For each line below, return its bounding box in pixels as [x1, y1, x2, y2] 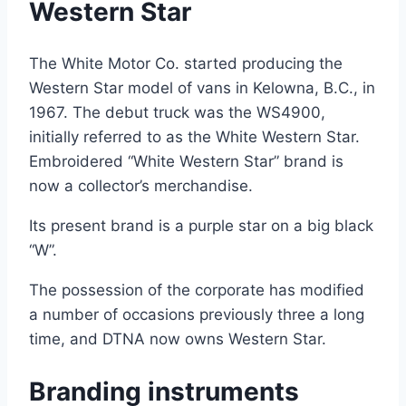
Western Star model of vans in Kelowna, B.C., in [29, 79, 375, 98]
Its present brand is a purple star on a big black [29, 217, 373, 236]
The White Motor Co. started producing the [29, 54, 343, 73]
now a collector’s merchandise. [29, 177, 253, 196]
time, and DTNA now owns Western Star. [29, 330, 326, 349]
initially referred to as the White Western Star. [29, 128, 360, 147]
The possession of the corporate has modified [29, 281, 364, 300]
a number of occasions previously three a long [29, 305, 364, 324]
